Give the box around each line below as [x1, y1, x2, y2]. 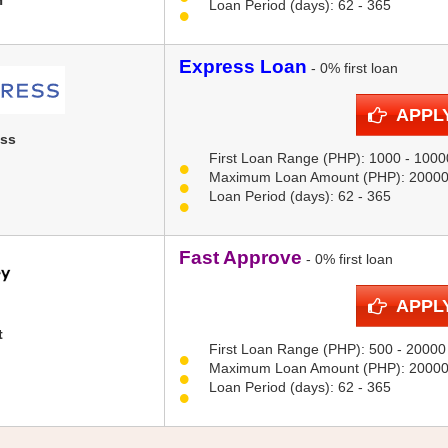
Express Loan [179, 56, 307, 78]
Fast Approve [179, 247, 302, 269]
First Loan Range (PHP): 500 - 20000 [209, 341, 446, 358]
